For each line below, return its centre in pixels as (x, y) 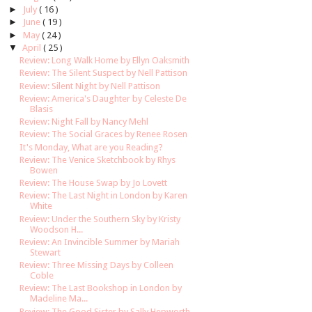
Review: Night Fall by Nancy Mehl (84, 122)
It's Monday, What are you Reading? (92, 147)
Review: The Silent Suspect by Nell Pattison (104, 73)
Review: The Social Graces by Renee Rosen (104, 134)
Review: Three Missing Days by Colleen (97, 265)
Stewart (46, 252)
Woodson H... (57, 229)
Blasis (42, 109)
